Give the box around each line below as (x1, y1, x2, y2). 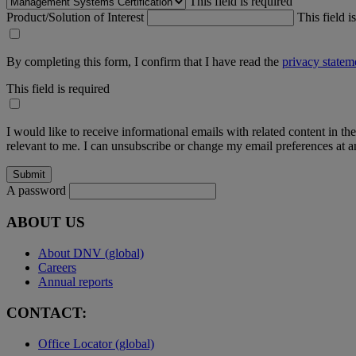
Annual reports (38, 275, 113, 289)
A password (6, 183, 66, 197)
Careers (38, 261, 76, 275)
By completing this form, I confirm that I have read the (6, 54, 282, 68)
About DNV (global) (38, 246, 144, 261)
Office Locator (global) (38, 336, 154, 350)
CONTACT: (6, 304, 87, 321)
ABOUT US (6, 214, 85, 231)
